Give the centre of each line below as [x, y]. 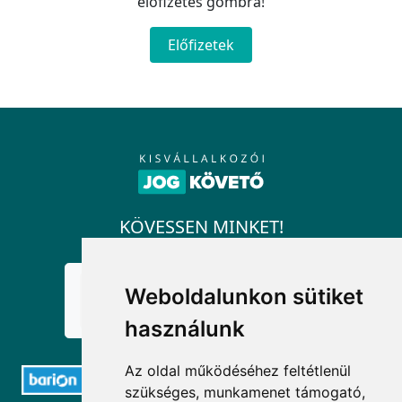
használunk [185, 329]
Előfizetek [201, 45]
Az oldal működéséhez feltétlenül [238, 371]
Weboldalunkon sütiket [245, 297]
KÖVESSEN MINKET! [201, 227]
